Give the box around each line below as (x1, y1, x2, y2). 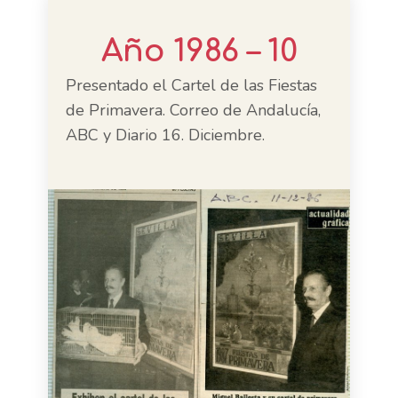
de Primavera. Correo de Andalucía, (66, 99, 321, 121)
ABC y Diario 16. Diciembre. (66, 124, 265, 146)
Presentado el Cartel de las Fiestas (66, 75, 317, 96)
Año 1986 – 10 (100, 34, 298, 68)
